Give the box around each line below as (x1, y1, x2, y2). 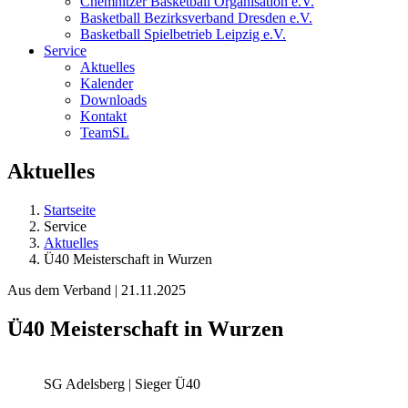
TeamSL (80, 125, 129, 140)
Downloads (80, 92, 147, 107)
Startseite (44, 201, 96, 218)
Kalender (80, 76, 133, 91)
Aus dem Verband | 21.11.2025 (7, 281, 186, 298)
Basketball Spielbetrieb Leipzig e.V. (80, 26, 286, 42)
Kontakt (80, 108, 127, 124)
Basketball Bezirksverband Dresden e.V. (80, 10, 312, 25)
